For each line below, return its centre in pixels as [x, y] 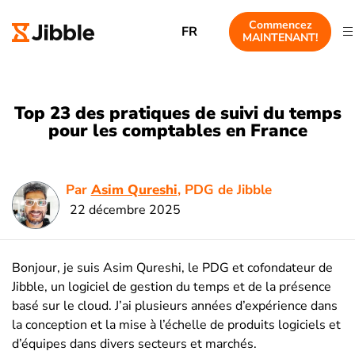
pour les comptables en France [177, 131]
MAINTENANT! [281, 38]
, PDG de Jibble [224, 189]
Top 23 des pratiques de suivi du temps [177, 113]
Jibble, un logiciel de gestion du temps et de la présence [172, 286]
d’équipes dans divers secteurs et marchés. [134, 344]
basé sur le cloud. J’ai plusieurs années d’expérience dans [175, 305]
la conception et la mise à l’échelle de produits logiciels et [176, 324]
